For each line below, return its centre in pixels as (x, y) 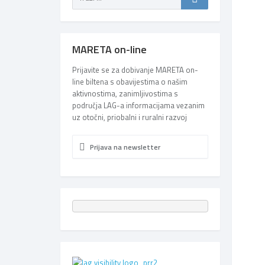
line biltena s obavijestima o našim (130, 82)
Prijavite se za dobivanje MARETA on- (135, 70)
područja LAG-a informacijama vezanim (138, 105)
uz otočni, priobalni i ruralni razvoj (130, 117)
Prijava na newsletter (124, 147)
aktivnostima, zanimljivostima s (125, 93)
